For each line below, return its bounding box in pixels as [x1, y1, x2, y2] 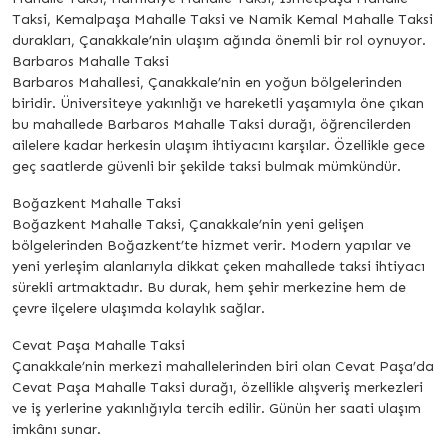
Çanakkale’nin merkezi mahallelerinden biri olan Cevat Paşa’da [12, 358, 434, 376]
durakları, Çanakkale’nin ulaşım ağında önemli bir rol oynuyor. [12, 32, 426, 50]
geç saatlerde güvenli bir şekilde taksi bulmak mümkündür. [12, 158, 401, 176]
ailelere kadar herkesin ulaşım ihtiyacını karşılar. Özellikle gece [12, 137, 425, 155]
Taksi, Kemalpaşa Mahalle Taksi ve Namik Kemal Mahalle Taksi [12, 11, 433, 29]
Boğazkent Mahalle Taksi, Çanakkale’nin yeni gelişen [12, 216, 364, 234]
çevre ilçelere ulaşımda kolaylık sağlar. [12, 300, 265, 318]
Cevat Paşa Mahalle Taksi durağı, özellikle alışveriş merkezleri [12, 379, 423, 397]
